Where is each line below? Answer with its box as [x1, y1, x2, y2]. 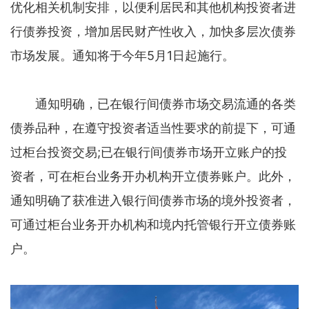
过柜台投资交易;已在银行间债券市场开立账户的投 [10, 145, 287, 160]
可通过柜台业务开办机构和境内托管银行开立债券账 [10, 217, 296, 232]
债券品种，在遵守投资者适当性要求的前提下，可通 [10, 121, 296, 136]
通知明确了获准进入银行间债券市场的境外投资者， [10, 193, 296, 208]
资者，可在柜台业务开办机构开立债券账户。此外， [10, 169, 296, 184]
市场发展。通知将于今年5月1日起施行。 [10, 48, 235, 63]
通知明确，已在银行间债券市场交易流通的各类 [10, 97, 296, 112]
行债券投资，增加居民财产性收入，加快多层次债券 [10, 24, 296, 39]
